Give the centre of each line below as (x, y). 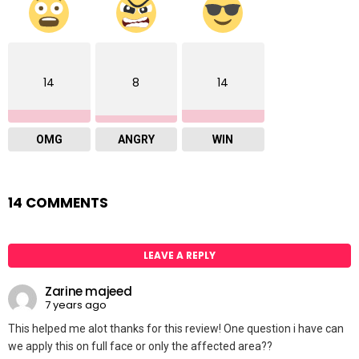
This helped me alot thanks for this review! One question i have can (176, 328)
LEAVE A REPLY (179, 256)
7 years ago (76, 305)
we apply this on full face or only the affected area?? (140, 346)
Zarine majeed (89, 292)
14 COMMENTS (58, 203)
